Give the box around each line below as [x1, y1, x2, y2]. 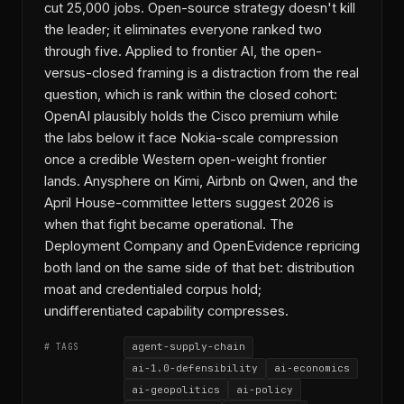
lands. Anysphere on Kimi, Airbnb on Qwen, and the [44, 172, 358, 189]
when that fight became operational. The [44, 216, 294, 233]
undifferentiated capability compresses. [44, 302, 289, 319]
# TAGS [44, 341, 79, 353]
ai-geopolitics [132, 382, 220, 396]
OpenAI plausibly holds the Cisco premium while [44, 107, 339, 124]
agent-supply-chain [132, 340, 245, 353]
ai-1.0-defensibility [132, 361, 258, 374]
